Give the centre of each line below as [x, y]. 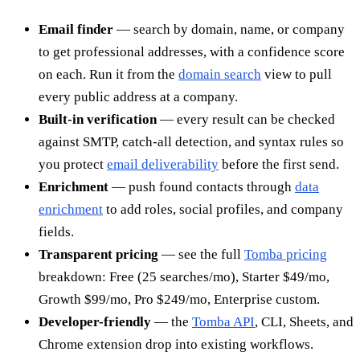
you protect [73, 165]
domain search [220, 75]
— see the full [201, 255]
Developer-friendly [95, 322]
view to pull [297, 75]
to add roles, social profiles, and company [223, 210]
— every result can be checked [246, 120]
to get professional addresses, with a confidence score [192, 52]
